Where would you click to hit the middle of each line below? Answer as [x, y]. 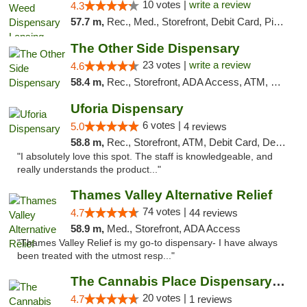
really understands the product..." [89, 170]
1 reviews [210, 299]
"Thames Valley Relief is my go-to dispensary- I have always [147, 243]
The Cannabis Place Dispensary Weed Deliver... [278, 281]
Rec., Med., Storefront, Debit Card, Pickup [190, 22]
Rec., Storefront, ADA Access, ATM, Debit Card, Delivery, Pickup [188, 82]
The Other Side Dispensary [155, 48]
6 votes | [163, 125]
